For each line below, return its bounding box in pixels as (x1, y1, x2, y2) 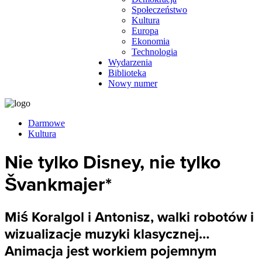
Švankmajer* (5, 174, 112, 196)
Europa (132, 26, 158, 36)
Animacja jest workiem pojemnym (5, 242, 216, 260)
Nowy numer (108, 78, 157, 88)
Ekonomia (132, 36, 170, 46)
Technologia (132, 47, 177, 57)
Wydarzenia (108, 57, 152, 67)
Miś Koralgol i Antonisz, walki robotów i (5, 208, 254, 226)
